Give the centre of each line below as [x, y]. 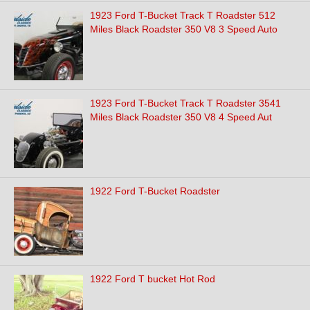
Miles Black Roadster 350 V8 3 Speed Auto [184, 29]
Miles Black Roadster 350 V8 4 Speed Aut [181, 117]
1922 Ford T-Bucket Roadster [155, 191]
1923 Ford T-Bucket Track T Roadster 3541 [185, 103]
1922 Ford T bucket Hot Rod [153, 279]
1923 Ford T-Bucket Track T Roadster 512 [183, 15]
